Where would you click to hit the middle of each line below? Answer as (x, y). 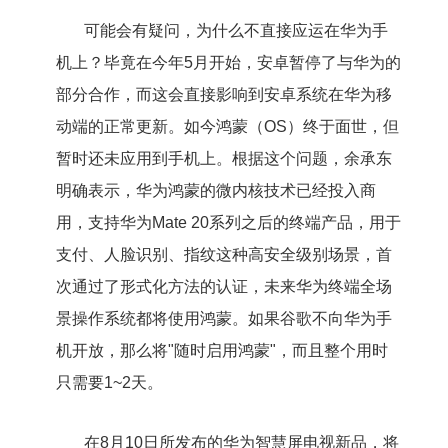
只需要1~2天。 (109, 383)
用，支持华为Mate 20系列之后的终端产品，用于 (228, 223)
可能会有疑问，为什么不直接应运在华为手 (235, 31)
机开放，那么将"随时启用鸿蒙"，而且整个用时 (221, 351)
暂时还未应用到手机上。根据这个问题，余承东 (223, 159)
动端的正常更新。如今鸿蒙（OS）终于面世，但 (227, 127)
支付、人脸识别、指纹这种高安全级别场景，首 (223, 255)
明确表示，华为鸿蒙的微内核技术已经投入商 (215, 191)
